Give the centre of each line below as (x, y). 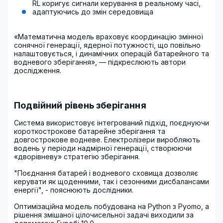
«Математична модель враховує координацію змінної (109, 37)
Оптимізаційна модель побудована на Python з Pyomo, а (111, 206)
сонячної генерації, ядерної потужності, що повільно (107, 45)
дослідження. (38, 70)
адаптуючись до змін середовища (93, 12)
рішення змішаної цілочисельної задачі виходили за (104, 215)
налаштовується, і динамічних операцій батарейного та (111, 54)
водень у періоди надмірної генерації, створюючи (103, 148)
